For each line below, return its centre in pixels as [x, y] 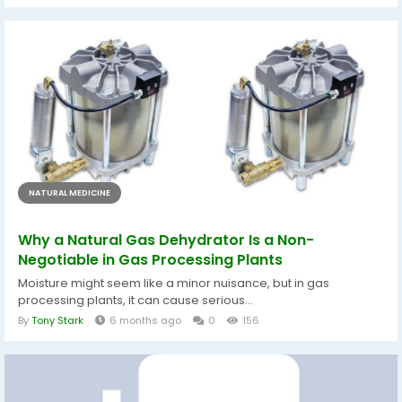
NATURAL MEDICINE [70, 192]
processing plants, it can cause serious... [135, 300]
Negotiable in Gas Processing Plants [150, 259]
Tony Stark [57, 320]
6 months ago [145, 320]
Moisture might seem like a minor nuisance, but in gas [174, 283]
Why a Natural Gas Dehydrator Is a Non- [166, 240]
